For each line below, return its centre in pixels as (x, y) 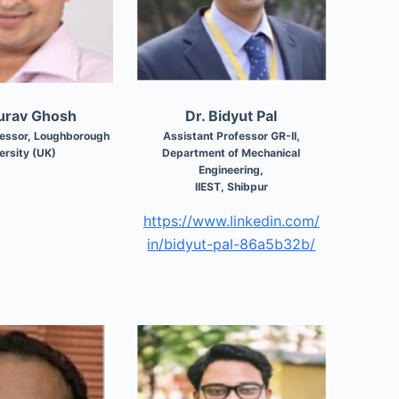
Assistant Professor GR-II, (231, 135)
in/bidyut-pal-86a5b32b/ (232, 244)
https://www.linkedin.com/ (231, 220)
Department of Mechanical (232, 152)
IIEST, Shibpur (231, 186)
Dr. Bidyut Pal (232, 115)
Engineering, (232, 169)
